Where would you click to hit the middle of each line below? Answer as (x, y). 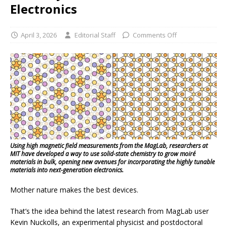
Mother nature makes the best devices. (74, 190)
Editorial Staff (95, 35)
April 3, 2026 (39, 35)
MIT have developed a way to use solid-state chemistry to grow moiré (103, 154)
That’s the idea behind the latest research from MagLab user (109, 211)
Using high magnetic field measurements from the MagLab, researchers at (109, 145)
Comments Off (155, 35)
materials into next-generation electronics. (67, 170)
